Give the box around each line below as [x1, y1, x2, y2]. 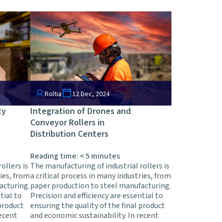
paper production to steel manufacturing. [30, 180, 171, 192]
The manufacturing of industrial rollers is [30, 161, 169, 172]
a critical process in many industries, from [30, 170, 171, 182]
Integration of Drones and [30, 105, 131, 118]
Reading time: [30, 151, 80, 162]
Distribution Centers [30, 128, 109, 141]
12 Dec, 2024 [72, 89, 110, 100]
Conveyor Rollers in [30, 116, 105, 129]
